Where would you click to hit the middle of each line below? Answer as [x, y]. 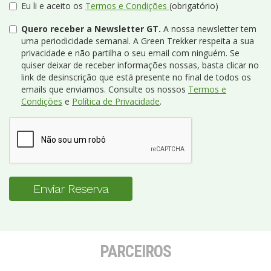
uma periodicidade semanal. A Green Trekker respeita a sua [138, 41]
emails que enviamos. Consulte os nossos [105, 89]
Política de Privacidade [116, 101]
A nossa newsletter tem [210, 28]
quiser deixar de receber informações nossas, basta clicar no [140, 65]
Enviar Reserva [71, 188]
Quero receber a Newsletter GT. [91, 28]
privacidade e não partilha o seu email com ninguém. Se [130, 53]
